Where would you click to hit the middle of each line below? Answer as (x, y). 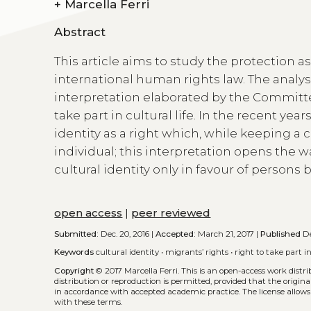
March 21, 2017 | (228, 234)
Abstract (80, 32)
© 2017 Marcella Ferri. (138, 270)
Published (281, 234)
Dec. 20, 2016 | (127, 234)
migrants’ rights (197, 252)
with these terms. (89, 302)
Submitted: (77, 234)
